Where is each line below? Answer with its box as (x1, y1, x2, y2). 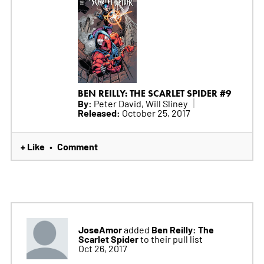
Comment (57, 139, 98, 153)
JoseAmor (78, 222, 122, 236)
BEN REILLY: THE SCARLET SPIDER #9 (77, 87, 232, 99)
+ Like (20, 139, 45, 153)
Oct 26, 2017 (78, 242, 127, 254)
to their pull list (140, 232, 203, 245)
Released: (77, 105, 120, 119)
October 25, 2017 (120, 106, 190, 118)
